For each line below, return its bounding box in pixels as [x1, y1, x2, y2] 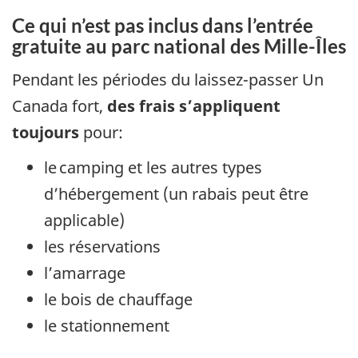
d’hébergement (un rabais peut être [44, 183, 308, 205]
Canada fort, [12, 94, 107, 117]
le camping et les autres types [44, 157, 262, 179]
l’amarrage [44, 262, 125, 284]
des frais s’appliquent [107, 94, 280, 117]
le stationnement [44, 315, 169, 337]
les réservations [44, 236, 161, 258]
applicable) [44, 209, 125, 232]
